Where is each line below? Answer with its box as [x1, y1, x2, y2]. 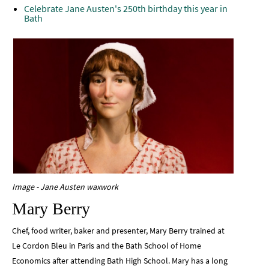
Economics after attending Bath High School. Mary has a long [12, 255, 228, 267]
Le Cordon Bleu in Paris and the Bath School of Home [12, 240, 201, 252]
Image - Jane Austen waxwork [12, 181, 118, 193]
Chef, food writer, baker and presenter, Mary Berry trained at [12, 225, 225, 237]
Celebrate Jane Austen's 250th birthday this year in [24, 2, 228, 15]
